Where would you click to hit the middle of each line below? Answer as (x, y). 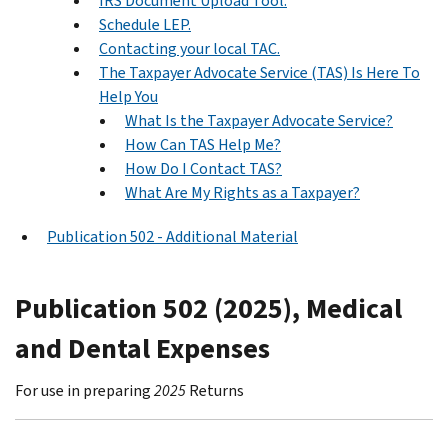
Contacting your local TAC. (189, 48)
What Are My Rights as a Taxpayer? (242, 192)
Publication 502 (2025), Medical (208, 308)
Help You (128, 96)
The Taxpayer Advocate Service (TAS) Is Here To (259, 72)
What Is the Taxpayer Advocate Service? (259, 120)
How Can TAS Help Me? (203, 144)
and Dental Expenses (142, 348)
